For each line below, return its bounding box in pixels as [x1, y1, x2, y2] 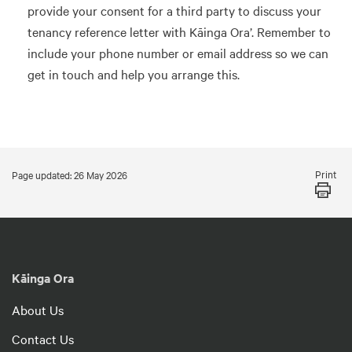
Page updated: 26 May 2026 [12, 167, 127, 181]
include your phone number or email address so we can [27, 43, 328, 61]
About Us [12, 300, 64, 318]
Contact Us [12, 329, 74, 347]
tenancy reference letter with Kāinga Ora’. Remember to [27, 22, 331, 40]
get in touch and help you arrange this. [27, 64, 240, 82]
